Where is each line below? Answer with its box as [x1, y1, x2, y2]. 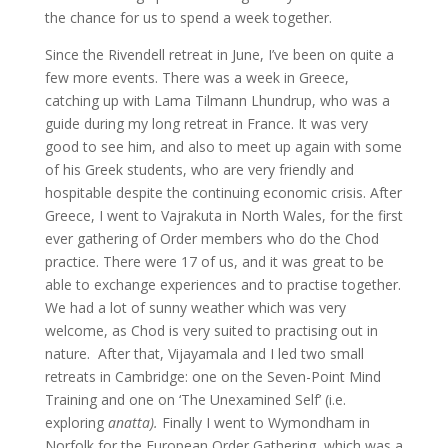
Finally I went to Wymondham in [157, 412, 370, 432]
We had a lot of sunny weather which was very [44, 297, 346, 317]
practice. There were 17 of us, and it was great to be [44, 251, 384, 271]
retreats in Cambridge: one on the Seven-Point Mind [44, 366, 381, 386]
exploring [44, 412, 108, 432]
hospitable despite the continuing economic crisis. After [44, 182, 402, 202]
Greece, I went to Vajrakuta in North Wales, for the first [44, 205, 403, 225]
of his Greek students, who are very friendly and [44, 159, 354, 179]
